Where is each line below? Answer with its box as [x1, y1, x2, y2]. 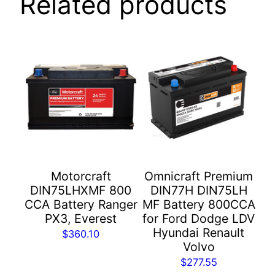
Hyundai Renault [153, 225, 245, 240]
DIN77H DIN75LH [150, 182, 247, 198]
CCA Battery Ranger [24, 196, 137, 212]
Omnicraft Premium [144, 168, 254, 184]
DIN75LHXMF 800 [30, 182, 132, 198]
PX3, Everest [45, 211, 117, 226]
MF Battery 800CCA [142, 196, 255, 212]
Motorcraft [50, 168, 111, 184]
